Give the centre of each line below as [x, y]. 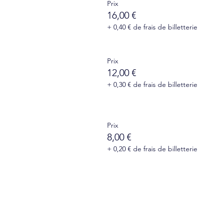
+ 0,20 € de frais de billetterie [152, 149]
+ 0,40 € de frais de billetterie [152, 27]
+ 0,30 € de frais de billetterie [152, 84]
